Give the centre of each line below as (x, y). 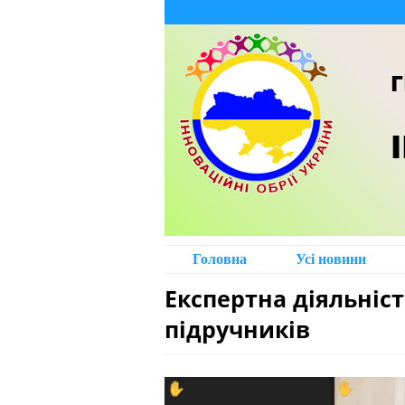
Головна (220, 259)
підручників (237, 329)
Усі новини (330, 259)
